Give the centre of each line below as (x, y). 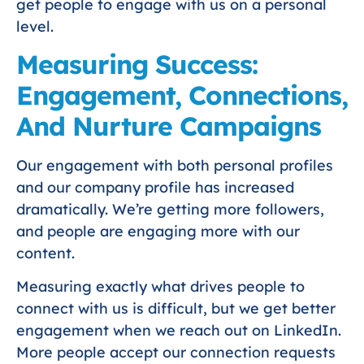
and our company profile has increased (155, 188)
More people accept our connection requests (176, 353)
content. (45, 253)
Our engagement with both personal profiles (175, 166)
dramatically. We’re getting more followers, (170, 210)
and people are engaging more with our (158, 232)
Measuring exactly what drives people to (160, 287)
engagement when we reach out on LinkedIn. (179, 331)
